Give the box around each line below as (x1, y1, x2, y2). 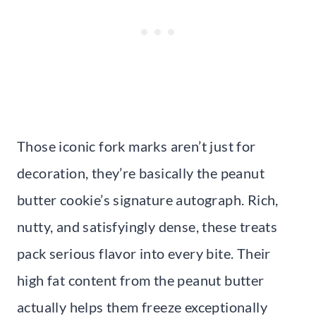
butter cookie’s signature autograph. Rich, (17, 190, 279, 208)
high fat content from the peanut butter (17, 271, 265, 288)
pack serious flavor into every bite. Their (17, 244, 271, 262)
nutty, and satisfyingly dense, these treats (17, 217, 278, 235)
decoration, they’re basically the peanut (17, 164, 265, 181)
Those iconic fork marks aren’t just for (17, 137, 256, 154)
